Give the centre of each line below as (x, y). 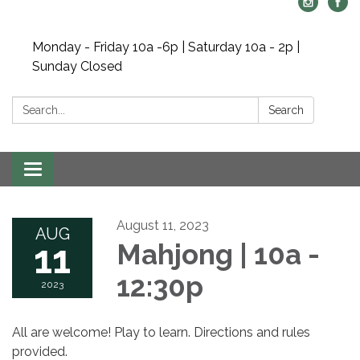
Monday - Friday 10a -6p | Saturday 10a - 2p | (166, 47)
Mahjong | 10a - (218, 254)
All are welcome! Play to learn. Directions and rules (161, 332)
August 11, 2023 (163, 225)
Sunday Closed (77, 66)
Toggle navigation (86, 171)
